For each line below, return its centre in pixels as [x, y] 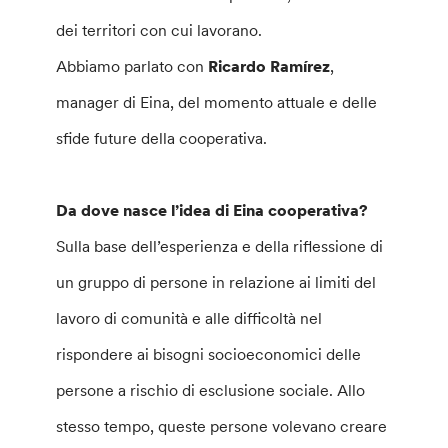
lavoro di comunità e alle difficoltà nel [189, 318]
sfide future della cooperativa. [162, 138]
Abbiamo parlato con [132, 66]
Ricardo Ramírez [269, 66]
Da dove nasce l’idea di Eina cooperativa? [212, 210]
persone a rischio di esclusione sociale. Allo [211, 390]
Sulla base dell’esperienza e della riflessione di [220, 246]
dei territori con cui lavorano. [159, 30]
